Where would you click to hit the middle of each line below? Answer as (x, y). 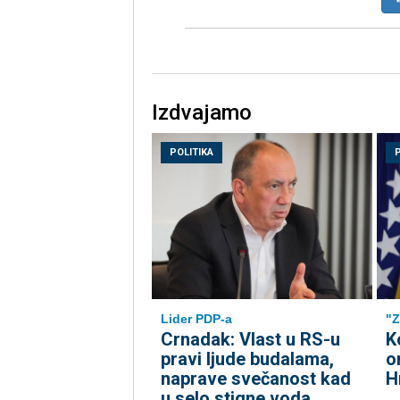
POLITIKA (191, 153)
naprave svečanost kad (255, 379)
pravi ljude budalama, (247, 359)
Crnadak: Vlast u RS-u (250, 340)
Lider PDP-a (196, 319)
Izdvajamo (201, 113)
